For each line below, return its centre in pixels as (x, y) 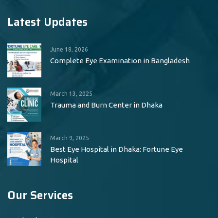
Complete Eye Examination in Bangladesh (120, 61)
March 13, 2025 (71, 94)
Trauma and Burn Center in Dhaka (106, 105)
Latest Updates (47, 22)
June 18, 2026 (69, 49)
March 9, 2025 (70, 138)
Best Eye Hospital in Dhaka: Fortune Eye (117, 149)
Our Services (40, 195)
